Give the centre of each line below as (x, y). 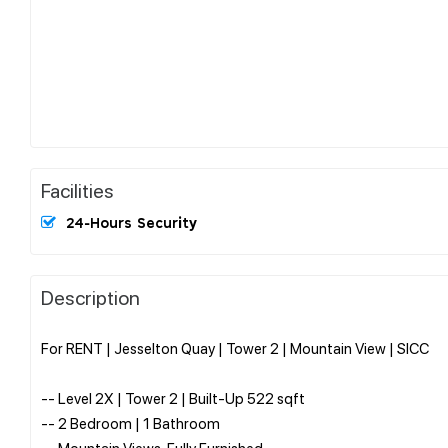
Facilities (77, 189)
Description (90, 296)
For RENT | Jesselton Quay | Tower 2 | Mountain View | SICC (235, 347)
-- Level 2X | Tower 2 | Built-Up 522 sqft (173, 397)
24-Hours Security (131, 223)
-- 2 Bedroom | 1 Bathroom (130, 422)
